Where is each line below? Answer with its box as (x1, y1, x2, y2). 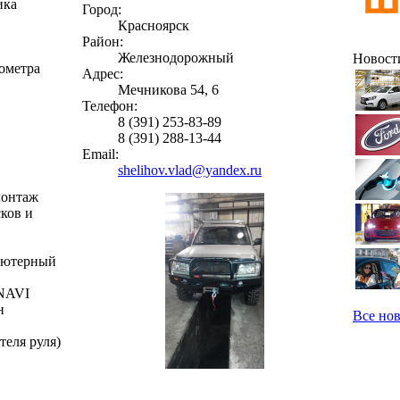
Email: (82, 146, 119, 162)
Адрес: (82, 65, 123, 81)
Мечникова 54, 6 (118, 81, 219, 97)
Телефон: (82, 97, 137, 113)
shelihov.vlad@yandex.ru (118, 162, 262, 178)
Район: (82, 33, 123, 49)
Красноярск (118, 17, 189, 33)
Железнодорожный (118, 49, 234, 65)
